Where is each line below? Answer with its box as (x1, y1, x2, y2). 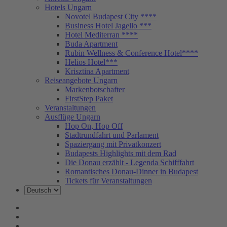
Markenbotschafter (65, 85, 125, 94)
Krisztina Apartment (65, 66, 129, 75)
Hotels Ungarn (45, 3, 92, 12)
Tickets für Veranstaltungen (65, 176, 152, 185)
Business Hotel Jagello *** (65, 21, 152, 30)
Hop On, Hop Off (65, 121, 123, 130)
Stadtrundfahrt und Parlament (65, 130, 159, 139)
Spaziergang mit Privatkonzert (65, 139, 161, 148)
